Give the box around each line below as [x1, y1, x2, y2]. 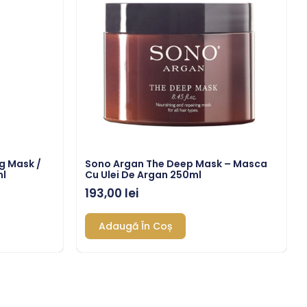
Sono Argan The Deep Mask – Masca [85, 157, 267, 171]
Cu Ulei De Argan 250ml [85, 168, 201, 182]
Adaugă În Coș [99, 219, 172, 233]
